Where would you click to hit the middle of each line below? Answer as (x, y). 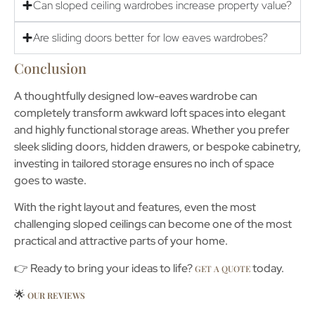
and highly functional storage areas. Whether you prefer (152, 129)
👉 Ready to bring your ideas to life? (103, 268)
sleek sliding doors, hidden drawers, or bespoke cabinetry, (157, 146)
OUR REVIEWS (55, 296)
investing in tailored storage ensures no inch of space (144, 163)
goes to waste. (50, 180)
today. (267, 268)
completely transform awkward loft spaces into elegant (150, 112)
